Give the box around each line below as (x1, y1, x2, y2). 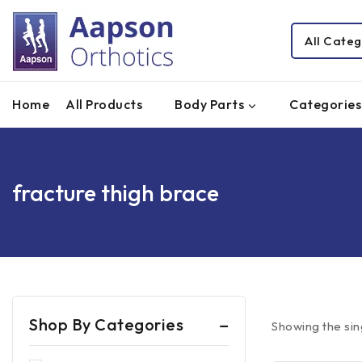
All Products (65, 96, 142, 112)
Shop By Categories (29, 314, 183, 335)
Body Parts (175, 96, 244, 112)
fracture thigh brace (12, 178, 219, 207)
